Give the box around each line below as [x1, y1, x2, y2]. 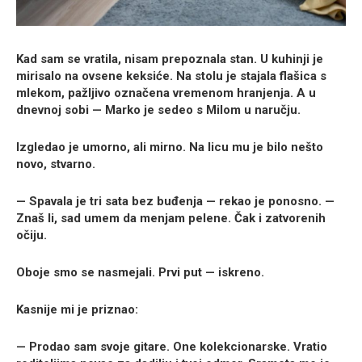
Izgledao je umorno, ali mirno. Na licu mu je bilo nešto [16, 140, 323, 155]
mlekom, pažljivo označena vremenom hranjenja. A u [16, 86, 316, 101]
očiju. [16, 228, 47, 243]
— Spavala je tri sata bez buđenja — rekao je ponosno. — [16, 194, 335, 209]
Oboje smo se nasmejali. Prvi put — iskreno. [16, 265, 264, 280]
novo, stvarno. [16, 157, 95, 172]
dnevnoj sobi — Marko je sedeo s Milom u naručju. [16, 103, 301, 118]
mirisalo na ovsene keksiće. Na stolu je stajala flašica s [16, 69, 326, 84]
